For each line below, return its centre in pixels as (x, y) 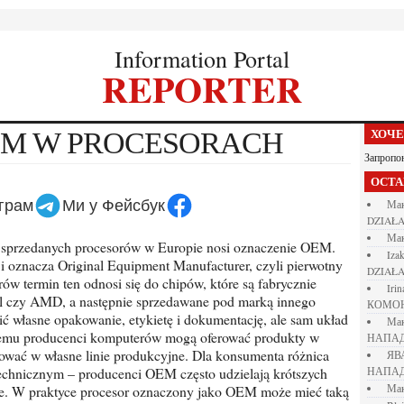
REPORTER (215, 89)
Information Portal (206, 59)
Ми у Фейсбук (120, 206)
